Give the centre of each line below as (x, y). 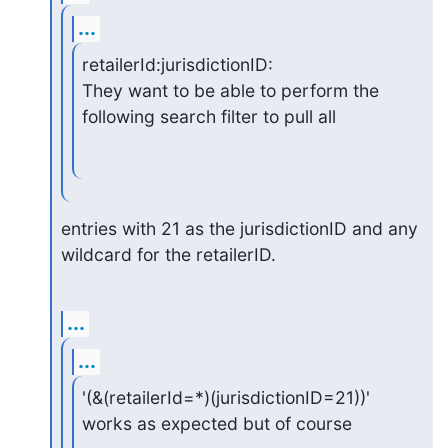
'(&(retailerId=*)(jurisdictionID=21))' (226, 397)
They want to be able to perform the (231, 90)
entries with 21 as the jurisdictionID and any (239, 228)
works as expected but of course (217, 423)
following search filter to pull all (209, 116)
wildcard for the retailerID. (168, 254)
